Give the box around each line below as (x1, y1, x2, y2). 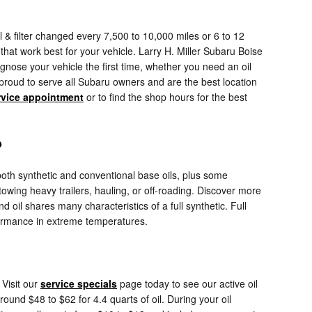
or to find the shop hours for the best (84, 90, 247, 104)
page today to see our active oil (117, 276, 258, 291)
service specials (40, 276, 117, 291)
